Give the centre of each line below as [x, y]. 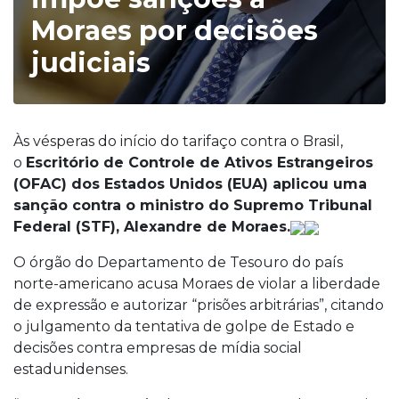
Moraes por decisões [175, 31]
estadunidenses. [71, 369]
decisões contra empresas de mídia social [158, 348]
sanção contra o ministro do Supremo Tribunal [193, 205]
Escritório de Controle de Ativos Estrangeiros [199, 163]
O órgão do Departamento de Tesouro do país [178, 262]
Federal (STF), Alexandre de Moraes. [152, 227]
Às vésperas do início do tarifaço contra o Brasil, [178, 141]
